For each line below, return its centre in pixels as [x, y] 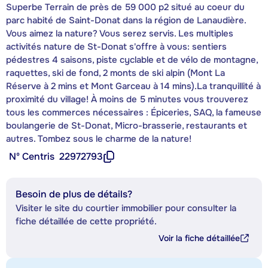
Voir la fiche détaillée [199, 238]
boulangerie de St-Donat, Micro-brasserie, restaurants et [127, 126]
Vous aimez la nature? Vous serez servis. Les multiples [120, 34]
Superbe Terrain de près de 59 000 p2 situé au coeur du [125, 7]
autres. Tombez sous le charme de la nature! [99, 139]
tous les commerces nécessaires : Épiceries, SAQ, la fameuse [134, 113]
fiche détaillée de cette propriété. [86, 222]
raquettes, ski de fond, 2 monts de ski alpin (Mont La [115, 73]
